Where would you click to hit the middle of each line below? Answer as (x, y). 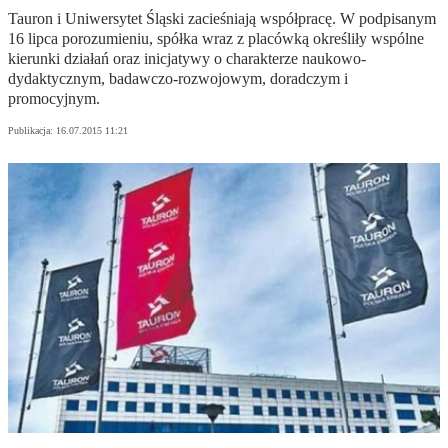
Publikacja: (32, 131)
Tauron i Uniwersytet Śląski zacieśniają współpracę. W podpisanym (222, 19)
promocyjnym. (54, 99)
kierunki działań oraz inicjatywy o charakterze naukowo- (187, 59)
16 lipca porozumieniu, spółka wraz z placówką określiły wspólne (216, 39)
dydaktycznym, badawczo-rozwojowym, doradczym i (178, 79)
